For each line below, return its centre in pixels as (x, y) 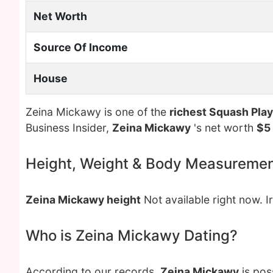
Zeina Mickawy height (83, 200)
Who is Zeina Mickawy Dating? (132, 236)
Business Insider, (69, 128)
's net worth (224, 128)
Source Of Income (81, 47)
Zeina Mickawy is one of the (97, 112)
